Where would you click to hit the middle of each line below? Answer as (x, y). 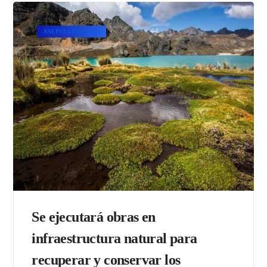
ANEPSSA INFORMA (72, 31)
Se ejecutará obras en (94, 217)
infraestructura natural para (114, 239)
